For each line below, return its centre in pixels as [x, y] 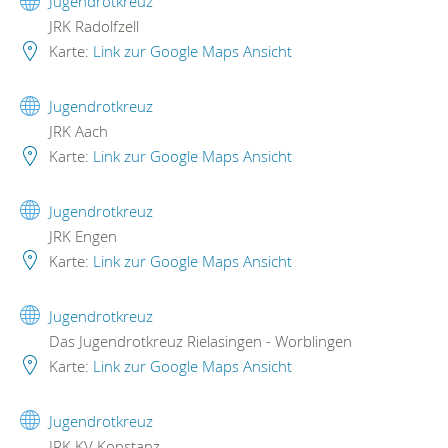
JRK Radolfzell [92, 26]
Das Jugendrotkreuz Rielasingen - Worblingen [198, 340]
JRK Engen [81, 235]
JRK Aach [76, 131]
